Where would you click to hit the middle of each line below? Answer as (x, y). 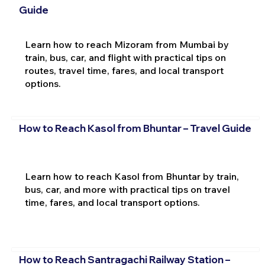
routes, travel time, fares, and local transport (124, 71)
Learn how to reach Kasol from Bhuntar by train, (132, 176)
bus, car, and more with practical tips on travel (127, 189)
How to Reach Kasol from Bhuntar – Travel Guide (135, 128)
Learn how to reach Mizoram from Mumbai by (127, 45)
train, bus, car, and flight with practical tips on (125, 58)
